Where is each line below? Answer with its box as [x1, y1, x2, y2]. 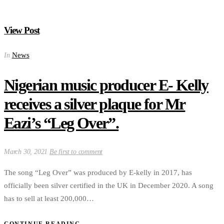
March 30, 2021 [4, 148, 50, 156]
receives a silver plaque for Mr [4, 94, 185, 113]
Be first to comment [49, 148, 103, 156]
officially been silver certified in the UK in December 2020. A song [4, 181, 213, 190]
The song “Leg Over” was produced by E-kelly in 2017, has [4, 168, 192, 177]
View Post [4, 24, 39, 35]
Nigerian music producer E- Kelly [4, 75, 208, 94]
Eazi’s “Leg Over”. [4, 113, 119, 132]
